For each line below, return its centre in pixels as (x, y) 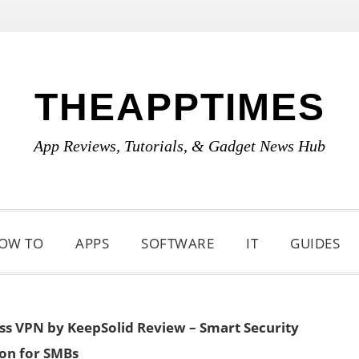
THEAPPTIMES (179, 107)
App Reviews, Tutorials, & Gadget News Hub (179, 146)
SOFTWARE (177, 243)
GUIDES (315, 243)
